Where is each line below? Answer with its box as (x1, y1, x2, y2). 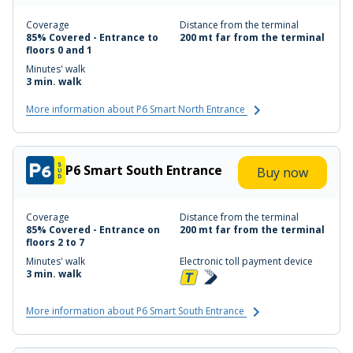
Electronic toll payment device (180, 255, 313, 269)
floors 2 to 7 (26, 236, 84, 250)
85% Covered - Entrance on (26, 223, 160, 237)
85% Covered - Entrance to (26, 31, 158, 45)
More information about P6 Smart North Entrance (26, 102, 247, 117)
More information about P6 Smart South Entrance (26, 304, 247, 318)
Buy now (257, 164, 308, 182)
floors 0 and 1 (26, 43, 92, 58)
